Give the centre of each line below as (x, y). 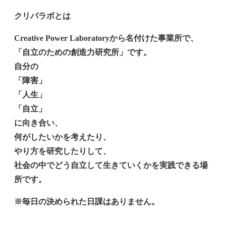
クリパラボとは (42, 16)
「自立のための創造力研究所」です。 (83, 52)
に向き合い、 (38, 123)
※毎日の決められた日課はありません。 (87, 202)
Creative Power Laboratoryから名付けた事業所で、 (106, 38)
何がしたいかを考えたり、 (63, 137)
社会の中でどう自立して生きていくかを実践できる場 (111, 165)
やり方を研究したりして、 (63, 151)
